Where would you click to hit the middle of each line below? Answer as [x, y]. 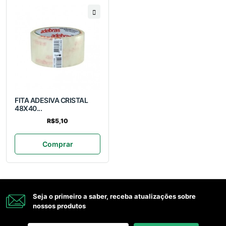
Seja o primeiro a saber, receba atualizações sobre [114, 196]
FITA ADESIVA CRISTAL [51, 100]
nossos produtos [59, 206]
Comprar [58, 144]
